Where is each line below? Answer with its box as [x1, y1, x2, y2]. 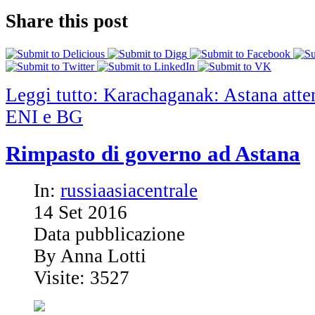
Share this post [6, 11, 128, 32]
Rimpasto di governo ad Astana [6, 141, 300, 166]
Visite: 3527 [34, 267, 129, 289]
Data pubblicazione [34, 224, 185, 245]
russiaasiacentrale [60, 180, 198, 202]
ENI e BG [6, 105, 83, 127]
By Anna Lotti [34, 245, 146, 267]
